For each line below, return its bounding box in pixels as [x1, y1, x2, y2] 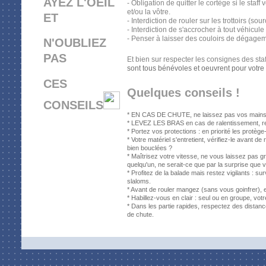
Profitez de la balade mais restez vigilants [131, 169, 250, 176]
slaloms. [126, 177, 151, 185]
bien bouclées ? [126, 144, 172, 151]
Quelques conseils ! [126, 86, 240, 99]
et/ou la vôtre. [126, 8, 170, 16]
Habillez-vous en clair [131, 194, 193, 201]
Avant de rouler [130, 185, 175, 193]
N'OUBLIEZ [43, 36, 106, 50]
